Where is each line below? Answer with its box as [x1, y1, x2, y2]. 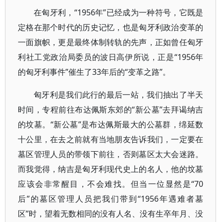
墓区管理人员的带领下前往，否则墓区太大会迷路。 [18, 149, 204, 160]
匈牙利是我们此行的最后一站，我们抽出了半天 [34, 89, 204, 100]
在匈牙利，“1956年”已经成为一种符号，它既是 [34, 7, 204, 18]
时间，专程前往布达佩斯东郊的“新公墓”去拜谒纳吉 [18, 104, 204, 115]
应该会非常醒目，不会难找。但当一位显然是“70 [18, 178, 204, 189]
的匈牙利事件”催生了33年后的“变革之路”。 [18, 66, 170, 77]
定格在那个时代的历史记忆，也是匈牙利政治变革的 [18, 22, 204, 33]
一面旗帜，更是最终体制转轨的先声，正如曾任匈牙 [18, 37, 204, 48]
